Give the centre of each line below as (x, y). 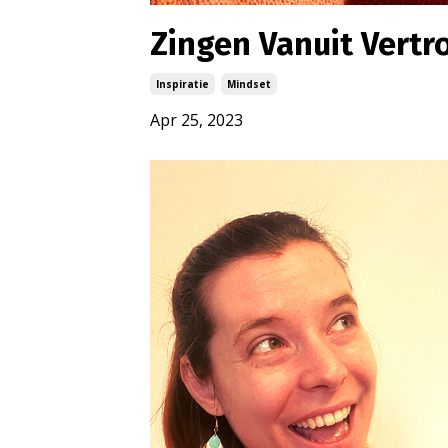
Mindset (249, 84)
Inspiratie (182, 84)
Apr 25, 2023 (196, 120)
